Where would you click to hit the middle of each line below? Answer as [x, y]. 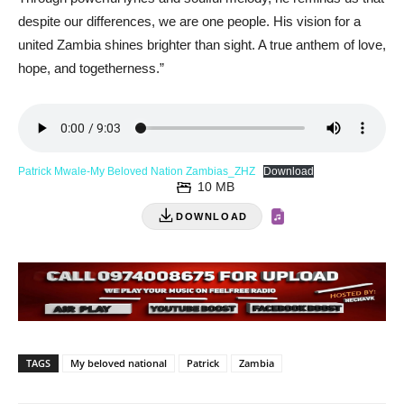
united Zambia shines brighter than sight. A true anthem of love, [202, 45]
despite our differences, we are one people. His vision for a [189, 21]
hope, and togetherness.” [91, 68]
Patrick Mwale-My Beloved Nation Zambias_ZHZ [137, 171]
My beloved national [119, 363]
